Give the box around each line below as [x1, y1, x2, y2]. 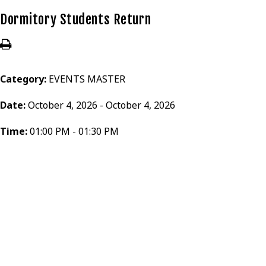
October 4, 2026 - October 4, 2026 [28, 99, 175, 112]
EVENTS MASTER [49, 72, 125, 85]
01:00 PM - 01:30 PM [30, 125, 119, 138]
